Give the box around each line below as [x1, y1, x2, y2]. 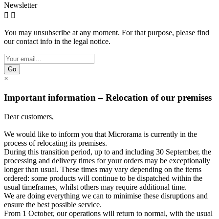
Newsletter [4, 1, 37, 10]
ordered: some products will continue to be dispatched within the [4, 174, 202, 182]
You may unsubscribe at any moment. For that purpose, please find [4, 28, 209, 37]
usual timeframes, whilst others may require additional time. [4, 182, 187, 191]
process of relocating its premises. [4, 138, 107, 147]
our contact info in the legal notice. [4, 37, 110, 46]
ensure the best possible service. [4, 200, 102, 209]
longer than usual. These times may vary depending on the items [4, 165, 201, 174]
